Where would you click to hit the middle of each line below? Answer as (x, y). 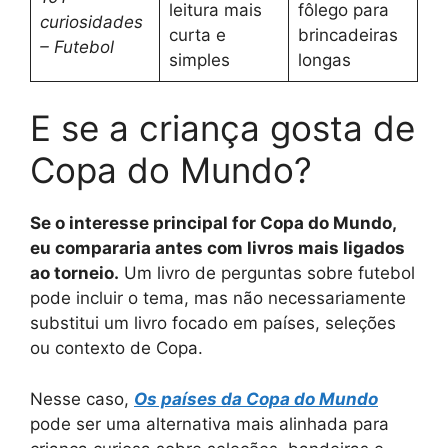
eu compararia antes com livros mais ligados (217, 248)
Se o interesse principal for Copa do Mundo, (213, 223)
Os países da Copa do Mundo (256, 398)
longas (324, 59)
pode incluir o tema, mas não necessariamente (218, 298)
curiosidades (91, 21)
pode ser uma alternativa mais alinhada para (209, 423)
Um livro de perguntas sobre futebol (267, 273)
